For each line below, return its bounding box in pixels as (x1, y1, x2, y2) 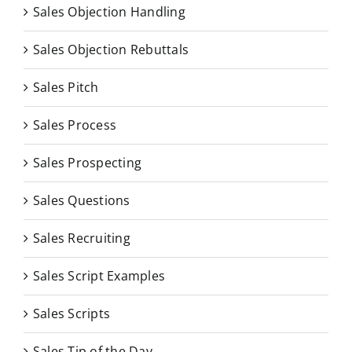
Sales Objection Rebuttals (33, 40, 189, 58)
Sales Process (33, 115, 117, 134)
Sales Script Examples (33, 266, 166, 284)
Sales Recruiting (33, 229, 130, 247)
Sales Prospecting (33, 153, 142, 171)
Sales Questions (33, 191, 130, 209)
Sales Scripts (33, 304, 111, 322)
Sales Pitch (33, 78, 99, 96)
